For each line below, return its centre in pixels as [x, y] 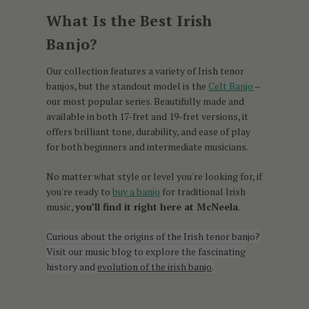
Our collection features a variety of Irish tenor [146, 70]
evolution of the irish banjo [155, 266]
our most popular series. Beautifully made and [146, 101]
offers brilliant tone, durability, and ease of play [149, 131]
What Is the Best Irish [129, 20]
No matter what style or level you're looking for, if [154, 176]
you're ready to [80, 191]
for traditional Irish [203, 191]
